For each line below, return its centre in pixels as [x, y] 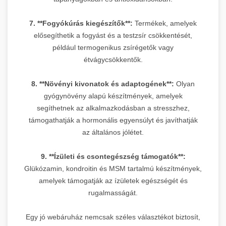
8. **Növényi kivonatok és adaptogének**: [103, 84]
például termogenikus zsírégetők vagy [113, 48]
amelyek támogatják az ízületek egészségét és [113, 181]
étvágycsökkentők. [113, 60]
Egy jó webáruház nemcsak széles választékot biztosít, [113, 217]
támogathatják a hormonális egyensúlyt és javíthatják [113, 120]
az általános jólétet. [113, 132]
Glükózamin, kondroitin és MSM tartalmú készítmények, [113, 169]
